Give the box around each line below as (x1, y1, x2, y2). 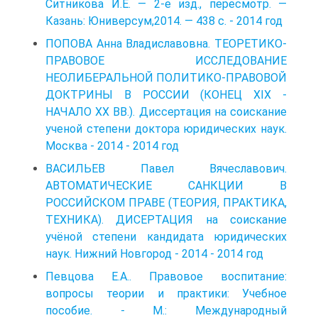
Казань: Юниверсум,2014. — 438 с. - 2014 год (45, 13, 283, 28)
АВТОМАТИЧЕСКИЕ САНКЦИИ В (45, 178, 287, 192)
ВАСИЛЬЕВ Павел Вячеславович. (45, 161, 287, 175)
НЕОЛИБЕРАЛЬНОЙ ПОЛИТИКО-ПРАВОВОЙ (45, 70, 287, 84)
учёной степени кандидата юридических (45, 229, 287, 243)
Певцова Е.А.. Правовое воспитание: (45, 269, 287, 283)
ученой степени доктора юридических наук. (45, 121, 287, 136)
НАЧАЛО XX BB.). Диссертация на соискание (45, 104, 287, 119)
